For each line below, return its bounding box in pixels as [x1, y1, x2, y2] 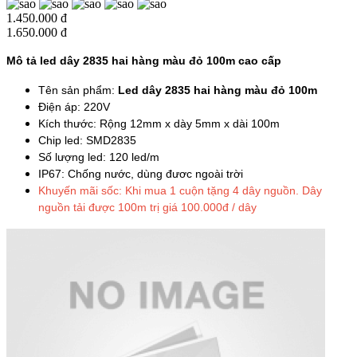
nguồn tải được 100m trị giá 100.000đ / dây [38, 201, 257, 214]
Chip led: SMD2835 [38, 134, 136, 147]
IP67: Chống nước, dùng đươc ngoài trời [38, 167, 243, 181]
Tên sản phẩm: [38, 84, 118, 97]
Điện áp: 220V [38, 100, 110, 114]
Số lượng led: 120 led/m [38, 151, 159, 164]
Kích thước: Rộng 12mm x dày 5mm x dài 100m [38, 117, 280, 131]
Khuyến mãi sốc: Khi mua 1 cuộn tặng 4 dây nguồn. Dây [38, 184, 322, 198]
